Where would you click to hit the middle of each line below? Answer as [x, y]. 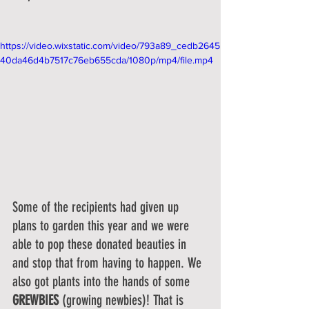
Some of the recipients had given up [97, 207]
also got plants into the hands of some [103, 282]
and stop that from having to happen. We [109, 263]
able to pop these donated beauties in [101, 245]
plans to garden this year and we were [102, 226]
